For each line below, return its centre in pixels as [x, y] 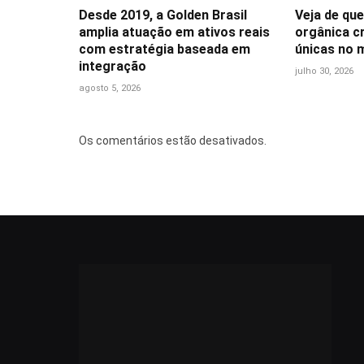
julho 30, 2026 [324, 71]
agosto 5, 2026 [110, 88]
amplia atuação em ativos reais [174, 32]
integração [113, 66]
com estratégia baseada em [165, 49]
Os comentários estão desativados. [173, 140]
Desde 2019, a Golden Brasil [163, 15]
